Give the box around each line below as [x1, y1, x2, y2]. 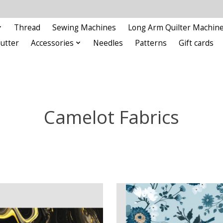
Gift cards [178, 37, 214, 48]
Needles [93, 37, 123, 48]
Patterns [134, 37, 167, 48]
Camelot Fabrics [44, 104, 179, 129]
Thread [14, 22, 41, 33]
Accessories [31, 37, 74, 48]
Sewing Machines [52, 22, 116, 33]
